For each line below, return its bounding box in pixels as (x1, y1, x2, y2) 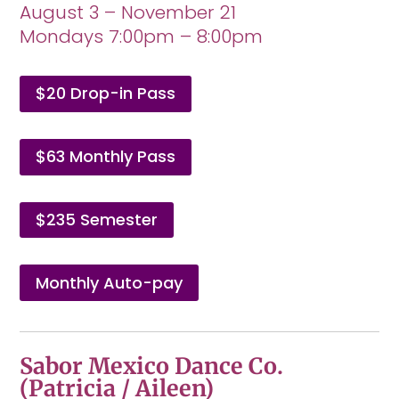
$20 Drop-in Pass (36, 82, 176, 105)
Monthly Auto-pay (36, 271, 183, 294)
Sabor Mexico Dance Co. (20, 351, 284, 380)
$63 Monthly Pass (36, 145, 176, 168)
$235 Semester (36, 208, 159, 231)
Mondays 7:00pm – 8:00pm (20, 24, 264, 50)
